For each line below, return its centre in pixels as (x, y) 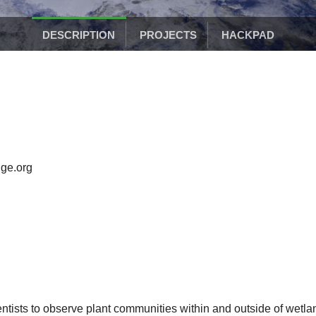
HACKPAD (248, 35)
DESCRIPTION (78, 35)
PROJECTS (168, 35)
